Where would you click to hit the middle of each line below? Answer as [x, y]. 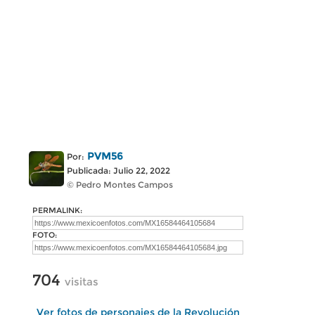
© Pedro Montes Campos [120, 185]
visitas [82, 282]
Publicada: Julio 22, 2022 [118, 171]
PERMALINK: [57, 210]
